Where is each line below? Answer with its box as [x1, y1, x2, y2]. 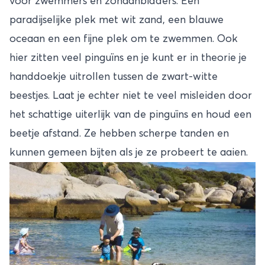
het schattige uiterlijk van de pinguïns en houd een [9, 109, 251, 121]
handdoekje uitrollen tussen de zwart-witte [9, 72, 218, 83]
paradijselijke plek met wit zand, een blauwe [9, 15, 224, 26]
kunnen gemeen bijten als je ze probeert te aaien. [9, 147, 248, 159]
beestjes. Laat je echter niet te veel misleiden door [9, 91, 252, 102]
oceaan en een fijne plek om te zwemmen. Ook [9, 34, 238, 45]
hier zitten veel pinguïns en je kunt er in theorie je [9, 53, 247, 64]
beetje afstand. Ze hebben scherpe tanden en [9, 128, 229, 140]
